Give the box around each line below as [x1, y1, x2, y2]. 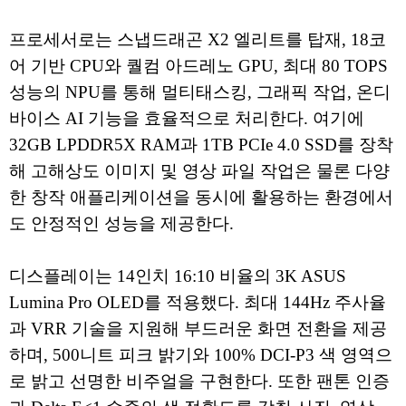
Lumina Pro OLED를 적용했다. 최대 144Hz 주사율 [9, 293, 386, 313]
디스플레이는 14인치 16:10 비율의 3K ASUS [9, 266, 346, 286]
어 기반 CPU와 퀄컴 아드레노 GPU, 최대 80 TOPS [9, 56, 388, 76]
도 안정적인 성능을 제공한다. [9, 214, 238, 234]
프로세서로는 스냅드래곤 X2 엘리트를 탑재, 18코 [9, 30, 386, 50]
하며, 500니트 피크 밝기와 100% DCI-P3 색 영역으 [9, 345, 392, 365]
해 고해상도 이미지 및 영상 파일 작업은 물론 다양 [9, 161, 390, 181]
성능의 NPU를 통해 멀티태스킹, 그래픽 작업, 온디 [9, 82, 391, 102]
